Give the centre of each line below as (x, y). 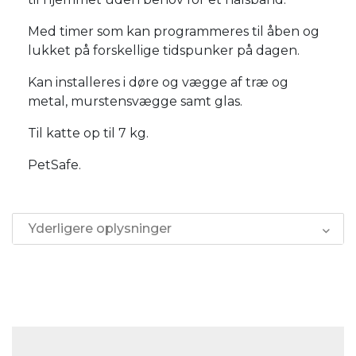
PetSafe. (54, 164)
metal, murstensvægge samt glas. (135, 101)
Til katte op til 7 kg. (88, 133)
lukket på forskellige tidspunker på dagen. (164, 50)
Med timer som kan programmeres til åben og (174, 31)
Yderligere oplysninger (100, 228)
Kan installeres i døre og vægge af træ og (158, 82)
